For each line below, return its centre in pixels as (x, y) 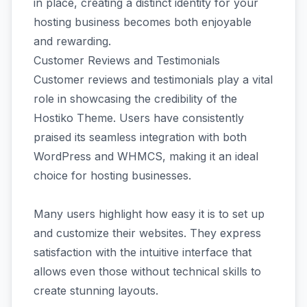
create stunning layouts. (96, 291)
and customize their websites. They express (147, 233)
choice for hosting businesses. (112, 175)
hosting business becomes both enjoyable (143, 22)
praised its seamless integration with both (140, 137)
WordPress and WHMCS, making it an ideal (146, 156)
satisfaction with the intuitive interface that (143, 252)
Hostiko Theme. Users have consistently (139, 118)
